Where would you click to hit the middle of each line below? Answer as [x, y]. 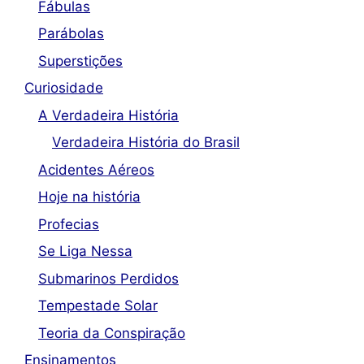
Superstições [80, 61]
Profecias [69, 224]
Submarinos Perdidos [108, 278]
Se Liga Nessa [85, 251]
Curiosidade [64, 88]
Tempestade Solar [98, 306]
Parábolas [71, 34]
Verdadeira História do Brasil [146, 143]
